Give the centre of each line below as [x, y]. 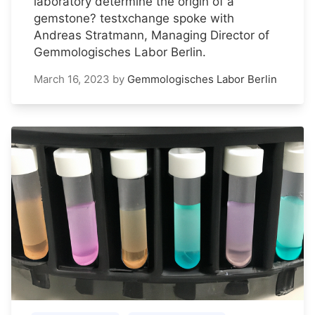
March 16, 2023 [72, 79]
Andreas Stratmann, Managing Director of [152, 36]
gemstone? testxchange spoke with [134, 19]
